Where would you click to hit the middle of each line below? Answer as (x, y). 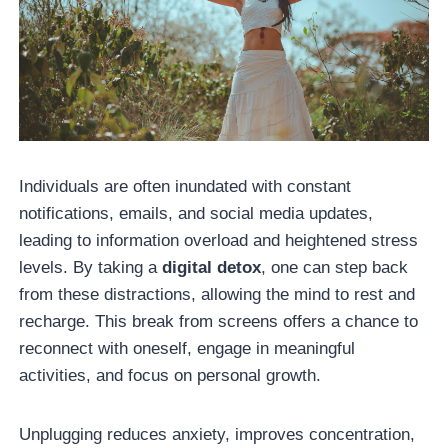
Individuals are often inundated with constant (185, 186)
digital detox (212, 267)
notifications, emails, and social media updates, (196, 213)
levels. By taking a (91, 267)
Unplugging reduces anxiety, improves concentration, (217, 434)
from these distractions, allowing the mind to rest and (217, 294)
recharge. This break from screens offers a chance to (219, 321)
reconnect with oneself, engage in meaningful (187, 348)
